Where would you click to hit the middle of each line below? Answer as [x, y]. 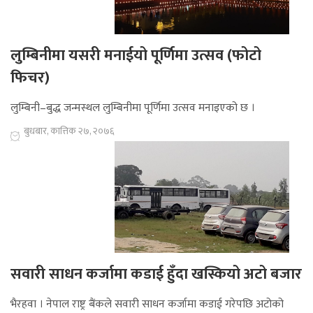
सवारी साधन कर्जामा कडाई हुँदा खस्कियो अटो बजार [156, 275]
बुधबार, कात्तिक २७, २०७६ [69, 131]
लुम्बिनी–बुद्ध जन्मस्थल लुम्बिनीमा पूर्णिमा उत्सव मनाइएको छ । [133, 108]
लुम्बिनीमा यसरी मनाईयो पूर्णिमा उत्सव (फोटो [136, 56]
